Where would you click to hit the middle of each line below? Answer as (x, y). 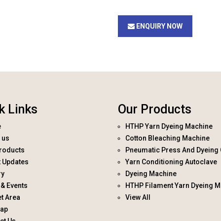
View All (138, 197)
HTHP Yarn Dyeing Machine (169, 126)
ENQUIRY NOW (159, 26)
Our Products (155, 109)
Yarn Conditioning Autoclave (171, 162)
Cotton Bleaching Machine (167, 138)
